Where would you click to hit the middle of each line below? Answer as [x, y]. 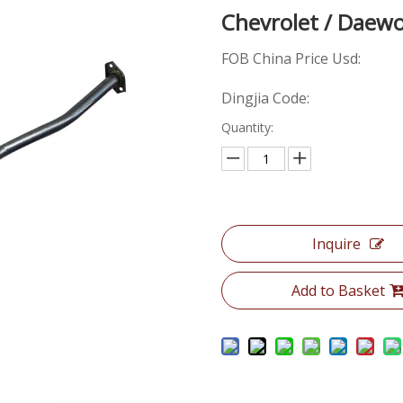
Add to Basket [339, 291]
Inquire [337, 244]
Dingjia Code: [266, 98]
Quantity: [248, 127]
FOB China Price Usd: [295, 58]
